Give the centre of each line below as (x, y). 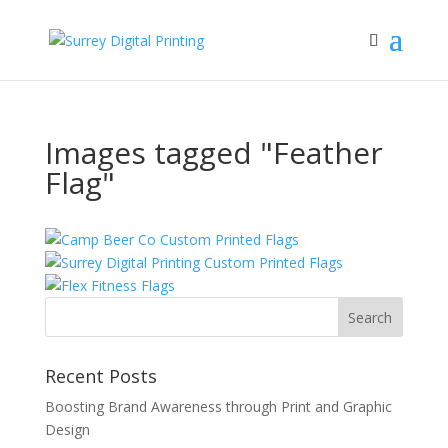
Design (67, 429)
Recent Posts (100, 376)
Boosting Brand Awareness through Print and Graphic (218, 406)
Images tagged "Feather (213, 152)
